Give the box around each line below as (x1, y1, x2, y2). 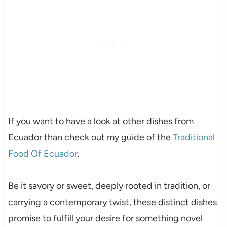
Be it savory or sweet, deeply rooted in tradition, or (8, 180, 210, 192)
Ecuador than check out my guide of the (8, 132, 173, 143)
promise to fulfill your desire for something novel (8, 213, 203, 224)
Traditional (172, 132, 215, 143)
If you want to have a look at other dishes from (8, 116, 194, 127)
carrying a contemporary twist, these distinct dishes (8, 197, 217, 208)
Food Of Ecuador (8, 148, 78, 160)
